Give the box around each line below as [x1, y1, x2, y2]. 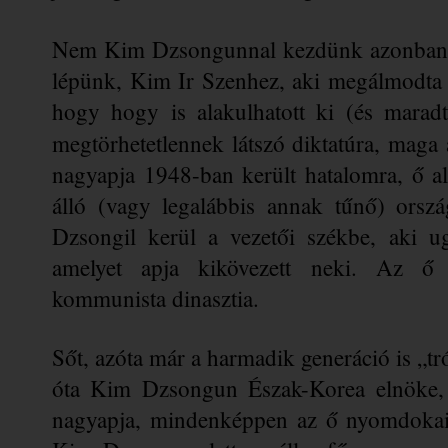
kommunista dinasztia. [52, 282, 259, 313]
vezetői [230, 220, 296, 251]
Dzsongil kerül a [52, 220, 231, 251]
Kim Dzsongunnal [104, 33, 276, 64]
